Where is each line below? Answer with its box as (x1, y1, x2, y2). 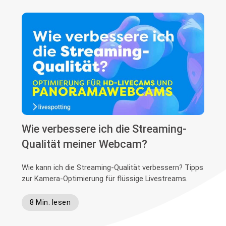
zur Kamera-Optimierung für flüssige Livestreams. (22, 174, 188, 184)
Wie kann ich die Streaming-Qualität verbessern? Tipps (22, 163, 204, 173)
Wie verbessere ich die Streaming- (22, 123, 187, 136)
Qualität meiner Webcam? (22, 138, 148, 151)
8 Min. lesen (30, 198, 71, 207)
